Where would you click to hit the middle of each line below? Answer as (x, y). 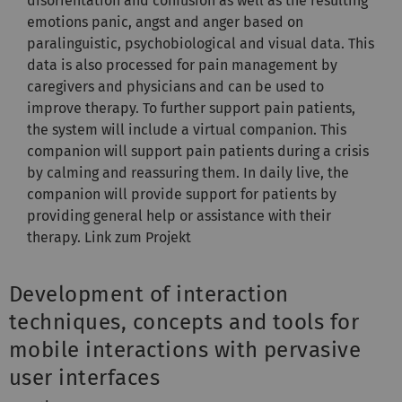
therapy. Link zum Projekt (109, 237)
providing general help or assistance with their (179, 215)
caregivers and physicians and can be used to (175, 86)
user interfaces (85, 377)
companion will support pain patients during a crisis (198, 151)
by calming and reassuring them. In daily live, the (188, 172)
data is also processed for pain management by (182, 65)
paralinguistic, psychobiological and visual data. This (201, 43)
